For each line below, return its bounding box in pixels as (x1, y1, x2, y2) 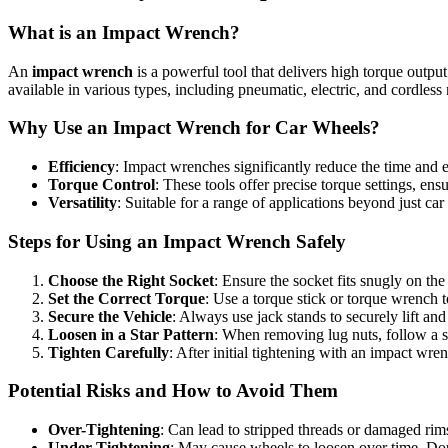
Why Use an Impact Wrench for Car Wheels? (8, 117, 380, 139)
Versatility (48, 194, 117, 212)
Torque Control (48, 176, 155, 194)
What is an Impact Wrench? (8, 21, 240, 43)
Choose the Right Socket (48, 271, 214, 289)
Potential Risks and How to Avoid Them (8, 380, 338, 402)
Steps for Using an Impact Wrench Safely (8, 230, 346, 252)
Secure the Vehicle (48, 307, 172, 325)
